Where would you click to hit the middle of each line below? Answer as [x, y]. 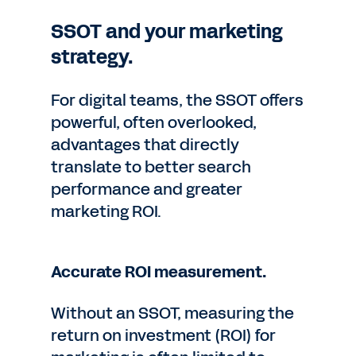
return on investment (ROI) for [163, 335]
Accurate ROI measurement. [159, 272]
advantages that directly [145, 145]
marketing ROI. [106, 211]
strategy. [92, 57]
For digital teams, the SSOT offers [177, 100]
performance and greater [147, 189]
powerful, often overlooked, [154, 122]
